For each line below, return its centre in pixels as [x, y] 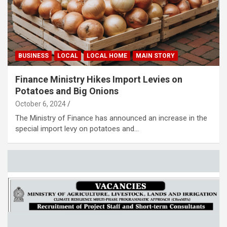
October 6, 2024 [41, 104]
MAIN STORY [155, 55]
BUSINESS [33, 55]
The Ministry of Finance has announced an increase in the [111, 118]
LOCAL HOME [107, 55]
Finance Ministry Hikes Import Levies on [99, 79]
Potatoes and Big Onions [67, 91]
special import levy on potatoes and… [77, 128]
